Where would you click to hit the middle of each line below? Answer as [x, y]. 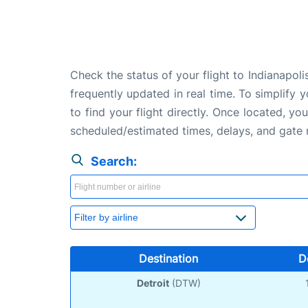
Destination [168, 258]
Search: [114, 161]
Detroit [153, 283]
